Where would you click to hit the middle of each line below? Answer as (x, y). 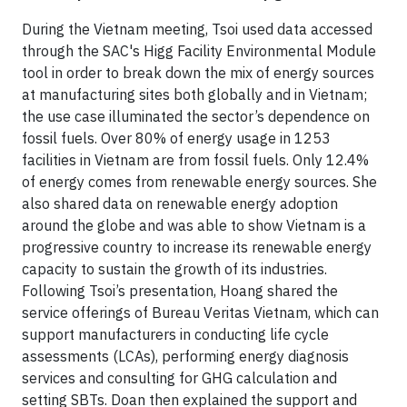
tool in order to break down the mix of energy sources (198, 73)
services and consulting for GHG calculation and (179, 378)
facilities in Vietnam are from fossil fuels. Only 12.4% (195, 160)
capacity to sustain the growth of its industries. (174, 269)
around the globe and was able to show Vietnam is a (194, 226)
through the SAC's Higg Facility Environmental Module (199, 51)
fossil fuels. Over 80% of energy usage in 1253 (176, 139)
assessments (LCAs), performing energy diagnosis (185, 357)
